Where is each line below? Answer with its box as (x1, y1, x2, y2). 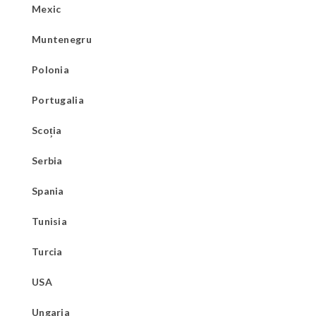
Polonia (32, 63, 69, 75)
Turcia (32, 245, 63, 257)
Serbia (32, 154, 63, 166)
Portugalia (32, 93, 84, 106)
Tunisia (32, 214, 67, 227)
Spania (32, 184, 64, 197)
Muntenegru (32, 32, 92, 45)
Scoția (32, 123, 62, 136)
